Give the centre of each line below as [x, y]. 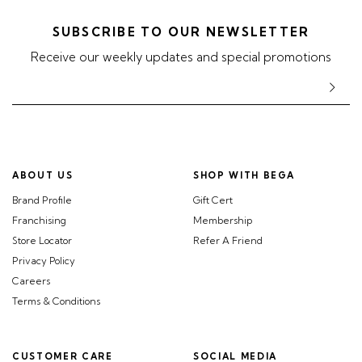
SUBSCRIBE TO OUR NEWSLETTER [181, 32]
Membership [223, 221]
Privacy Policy [44, 261]
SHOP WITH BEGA [244, 176]
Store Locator [42, 241]
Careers [31, 281]
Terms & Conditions [56, 301]
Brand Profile [42, 200]
